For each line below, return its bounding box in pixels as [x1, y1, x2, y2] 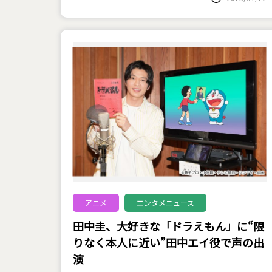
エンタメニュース [136, 197, 194, 208]
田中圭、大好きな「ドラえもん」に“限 [72, 218, 264, 234]
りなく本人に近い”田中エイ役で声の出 [72, 234, 264, 250]
